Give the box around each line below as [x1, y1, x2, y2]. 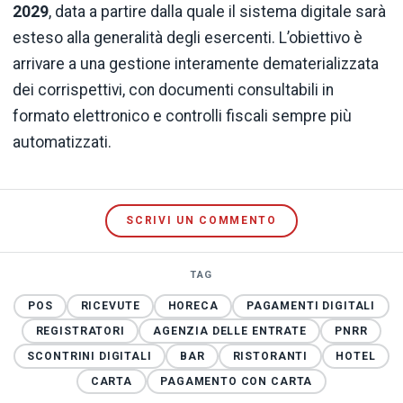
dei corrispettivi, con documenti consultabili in [13, 81, 334, 100]
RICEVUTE [80, 300, 140, 313]
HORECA [167, 300, 219, 313]
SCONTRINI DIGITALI [27, 349, 152, 363]
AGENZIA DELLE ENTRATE [152, 325, 307, 338]
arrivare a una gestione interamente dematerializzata [13, 55, 379, 74]
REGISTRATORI [35, 325, 125, 338]
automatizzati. [13, 133, 112, 152]
